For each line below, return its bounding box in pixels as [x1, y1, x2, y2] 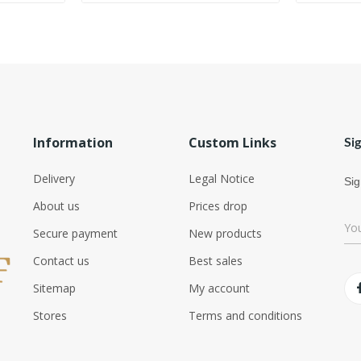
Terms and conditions [188, 307, 302, 323]
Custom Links [188, 133, 276, 151]
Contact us [33, 252, 90, 268]
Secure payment [33, 225, 118, 241]
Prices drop [188, 197, 247, 214]
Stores [33, 307, 68, 323]
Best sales [188, 252, 243, 268]
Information [33, 133, 114, 151]
